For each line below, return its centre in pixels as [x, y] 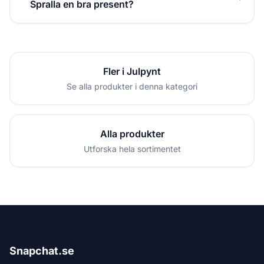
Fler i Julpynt [132, 71]
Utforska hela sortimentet [132, 148]
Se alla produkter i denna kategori [132, 86]
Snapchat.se [42, 251]
